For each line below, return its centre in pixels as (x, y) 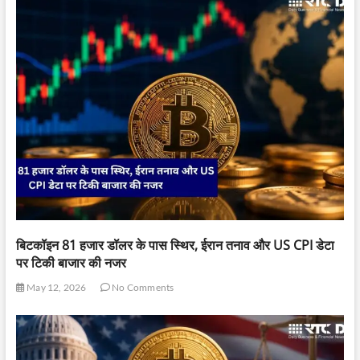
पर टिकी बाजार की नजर (71, 263)
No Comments (142, 288)
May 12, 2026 (55, 288)
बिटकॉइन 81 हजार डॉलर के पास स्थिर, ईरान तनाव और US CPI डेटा (175, 245)
